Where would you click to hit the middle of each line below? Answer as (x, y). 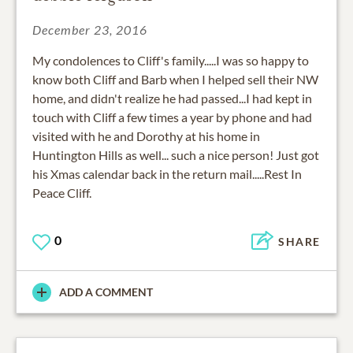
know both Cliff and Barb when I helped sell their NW (175, 80)
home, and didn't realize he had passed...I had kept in (172, 98)
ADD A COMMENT (106, 292)
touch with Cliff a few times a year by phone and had (172, 117)
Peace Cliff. (62, 193)
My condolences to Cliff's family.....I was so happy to (171, 61)
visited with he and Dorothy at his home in (146, 136)
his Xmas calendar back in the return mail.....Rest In (167, 174)
